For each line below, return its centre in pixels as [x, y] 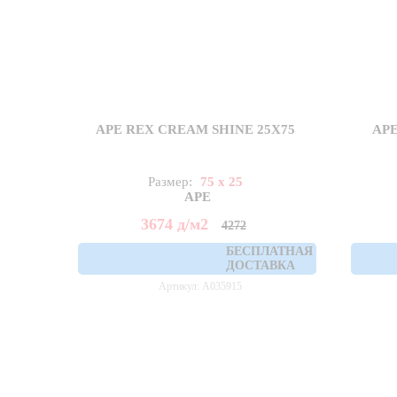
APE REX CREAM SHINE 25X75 [196, 129]
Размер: [172, 181]
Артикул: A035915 [200, 286]
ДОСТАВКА [261, 265]
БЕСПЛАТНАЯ [270, 251]
